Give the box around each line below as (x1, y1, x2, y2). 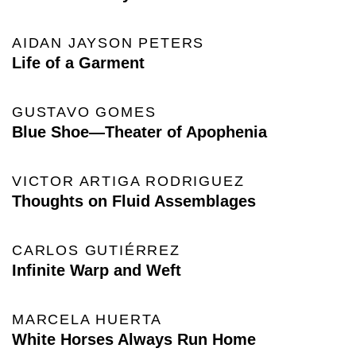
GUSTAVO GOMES (12, 104, 157, 121)
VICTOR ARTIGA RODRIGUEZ (12, 173, 245, 190)
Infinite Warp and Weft (12, 261, 181, 280)
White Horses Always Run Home (12, 331, 256, 349)
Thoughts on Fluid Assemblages (12, 192, 256, 211)
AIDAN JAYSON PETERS (12, 35, 205, 52)
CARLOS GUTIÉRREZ (12, 242, 180, 259)
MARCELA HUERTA (12, 311, 163, 328)
